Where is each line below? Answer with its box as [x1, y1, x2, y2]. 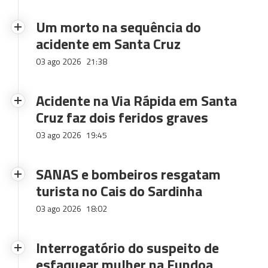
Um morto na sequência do [36, 16, 201, 38]
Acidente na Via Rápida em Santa [36, 90, 237, 111]
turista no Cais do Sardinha [36, 180, 202, 202]
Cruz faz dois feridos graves [36, 106, 208, 128]
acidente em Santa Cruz [36, 33, 181, 54]
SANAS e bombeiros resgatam [36, 163, 221, 185]
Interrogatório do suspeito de [36, 237, 219, 258]
